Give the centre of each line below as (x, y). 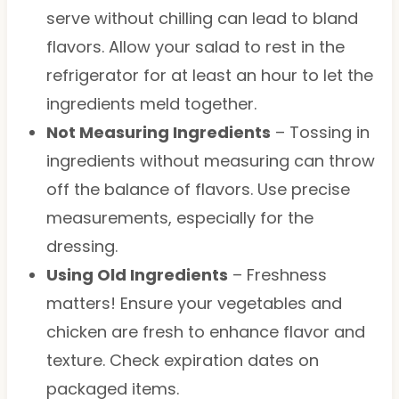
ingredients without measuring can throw (210, 160)
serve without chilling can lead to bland (202, 18)
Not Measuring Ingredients (158, 132)
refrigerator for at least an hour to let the (209, 75)
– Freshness (277, 274)
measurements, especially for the (179, 217)
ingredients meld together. (151, 103)
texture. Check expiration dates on (182, 360)
